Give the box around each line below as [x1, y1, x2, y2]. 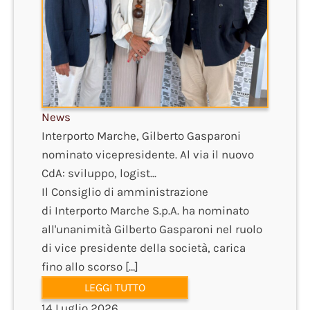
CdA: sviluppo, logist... [42, 165, 156, 180]
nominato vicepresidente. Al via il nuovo [42, 147, 254, 161]
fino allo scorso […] [42, 259, 138, 273]
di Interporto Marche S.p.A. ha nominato [42, 203, 249, 217]
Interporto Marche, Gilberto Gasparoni [42, 128, 241, 143]
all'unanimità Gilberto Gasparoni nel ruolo [42, 221, 262, 236]
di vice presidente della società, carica [42, 240, 246, 255]
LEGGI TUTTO [84, 280, 145, 294]
